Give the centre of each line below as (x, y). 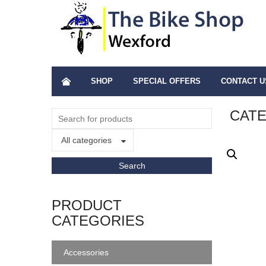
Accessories (86, 252)
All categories (86, 140)
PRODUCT (87, 205)
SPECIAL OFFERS (167, 81)
